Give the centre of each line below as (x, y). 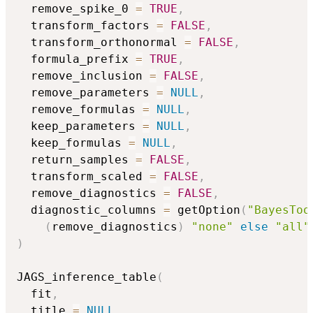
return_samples (76, 160)
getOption (205, 210)
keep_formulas (73, 143)
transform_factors (87, 26)
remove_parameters (87, 93)
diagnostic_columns (90, 210)
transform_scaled (83, 177)
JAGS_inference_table (87, 277)
